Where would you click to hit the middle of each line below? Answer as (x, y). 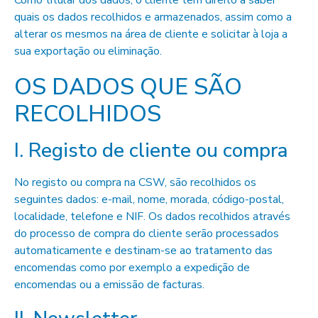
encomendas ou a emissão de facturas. (109, 285)
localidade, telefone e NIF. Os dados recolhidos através (152, 216)
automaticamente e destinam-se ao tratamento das (143, 251)
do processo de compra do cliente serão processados (147, 234)
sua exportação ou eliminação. (88, 51)
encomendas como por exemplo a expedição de (132, 268)
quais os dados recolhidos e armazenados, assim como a (153, 17)
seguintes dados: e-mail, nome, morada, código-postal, (149, 199)
